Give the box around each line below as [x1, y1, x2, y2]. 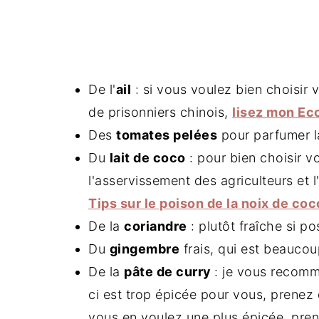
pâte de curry [124, 264, 214, 279]
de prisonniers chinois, [88, 105, 232, 120]
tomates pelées [116, 127, 217, 142]
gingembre [109, 241, 179, 256]
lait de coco [109, 150, 186, 165]
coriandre [124, 219, 187, 234]
